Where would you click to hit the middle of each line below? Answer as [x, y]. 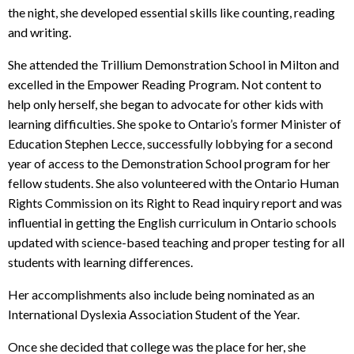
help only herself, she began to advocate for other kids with [166, 104]
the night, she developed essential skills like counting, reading [171, 12]
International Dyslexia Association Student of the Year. [154, 314]
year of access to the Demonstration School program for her [169, 163]
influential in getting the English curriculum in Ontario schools [172, 222]
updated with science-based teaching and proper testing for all [176, 242]
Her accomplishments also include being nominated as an [161, 294]
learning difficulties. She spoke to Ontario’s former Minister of [175, 123]
